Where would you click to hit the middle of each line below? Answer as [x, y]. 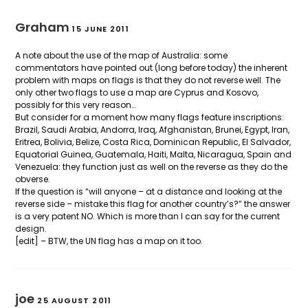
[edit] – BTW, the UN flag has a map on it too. [109, 241]
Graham [43, 27]
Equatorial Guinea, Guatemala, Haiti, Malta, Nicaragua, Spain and [154, 154]
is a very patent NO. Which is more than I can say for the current [148, 216]
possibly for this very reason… [76, 104]
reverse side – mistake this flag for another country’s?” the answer [153, 203]
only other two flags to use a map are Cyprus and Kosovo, [137, 92]
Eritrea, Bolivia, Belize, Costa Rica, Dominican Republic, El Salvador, [153, 142]
